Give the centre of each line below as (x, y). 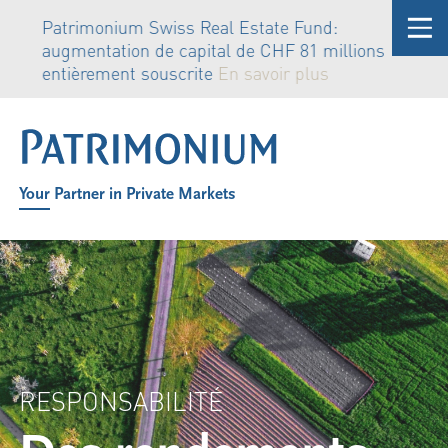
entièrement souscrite (127, 72)
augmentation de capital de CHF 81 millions (211, 49)
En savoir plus (271, 72)
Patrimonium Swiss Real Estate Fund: (187, 26)
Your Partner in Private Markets (128, 193)
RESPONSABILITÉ (121, 401)
